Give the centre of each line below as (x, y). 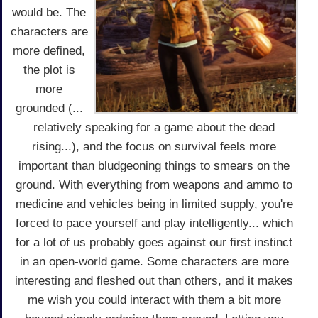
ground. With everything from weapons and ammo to (154, 185)
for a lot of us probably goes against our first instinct (154, 242)
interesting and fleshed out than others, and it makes (154, 280)
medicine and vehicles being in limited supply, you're (154, 204)
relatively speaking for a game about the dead (154, 127)
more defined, (49, 50)
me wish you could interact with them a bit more (154, 300)
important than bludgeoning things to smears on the (154, 165)
